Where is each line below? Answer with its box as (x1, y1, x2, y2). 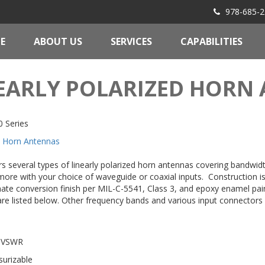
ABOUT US (34, 35, 82, 48)
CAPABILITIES (180, 35, 243, 48)
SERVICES (111, 35, 152, 48)
